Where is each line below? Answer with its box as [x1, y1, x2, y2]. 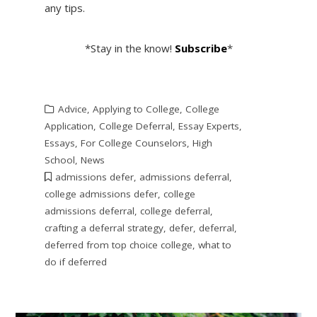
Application [44, 119, 93, 132]
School [44, 153, 75, 166]
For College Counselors [80, 136, 187, 149]
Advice [57, 102, 87, 115]
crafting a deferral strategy [44, 221, 163, 234]
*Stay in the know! [84, 40, 175, 55]
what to [197, 238, 231, 251]
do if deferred [44, 255, 107, 268]
